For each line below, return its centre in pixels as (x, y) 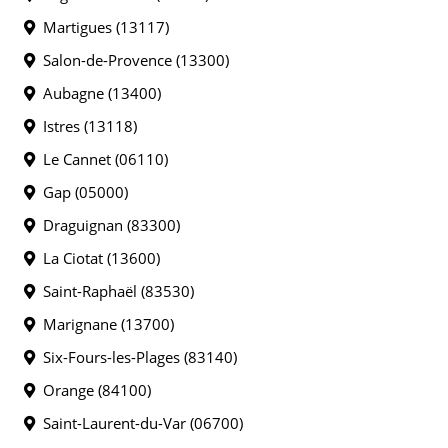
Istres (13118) (86, 126)
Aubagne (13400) (98, 93)
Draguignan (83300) (107, 225)
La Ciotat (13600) (97, 258)
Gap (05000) (81, 192)
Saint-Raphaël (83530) (114, 291)
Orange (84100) (93, 390)
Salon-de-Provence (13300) (132, 60)
